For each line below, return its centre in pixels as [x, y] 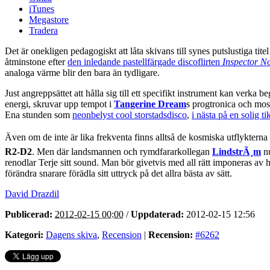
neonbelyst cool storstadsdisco [130, 115]
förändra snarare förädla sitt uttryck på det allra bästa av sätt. [118, 173]
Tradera [43, 30]
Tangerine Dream [150, 104]
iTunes [42, 8]
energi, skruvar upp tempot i [59, 104]
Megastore [49, 19]
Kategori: [24, 234]
